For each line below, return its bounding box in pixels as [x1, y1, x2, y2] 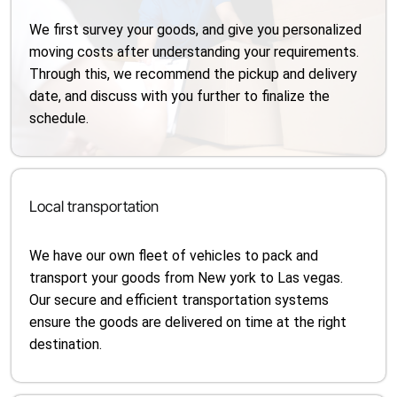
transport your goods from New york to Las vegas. [29, 269, 344, 286]
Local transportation [29, 198, 160, 215]
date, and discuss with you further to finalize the [29, 88, 331, 105]
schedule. [29, 110, 90, 127]
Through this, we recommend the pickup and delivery [29, 66, 358, 82]
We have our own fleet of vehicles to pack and [29, 247, 319, 264]
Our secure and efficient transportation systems [29, 292, 330, 308]
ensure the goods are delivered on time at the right [29, 314, 347, 331]
